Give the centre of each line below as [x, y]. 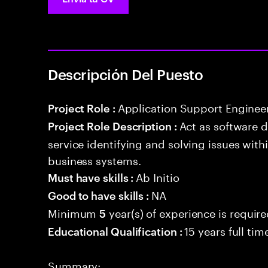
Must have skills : [92, 177]
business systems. [95, 159]
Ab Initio [158, 176]
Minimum [74, 212]
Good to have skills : [100, 195]
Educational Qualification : [116, 231]
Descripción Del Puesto [126, 74]
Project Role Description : [114, 125]
